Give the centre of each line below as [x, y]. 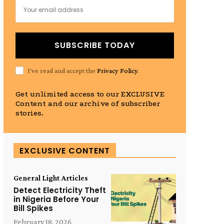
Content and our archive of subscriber [87, 104]
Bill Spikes [33, 208]
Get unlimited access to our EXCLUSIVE [90, 94]
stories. [29, 113]
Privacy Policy [117, 70]
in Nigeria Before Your [56, 199]
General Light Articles [50, 178]
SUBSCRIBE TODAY [94, 45]
